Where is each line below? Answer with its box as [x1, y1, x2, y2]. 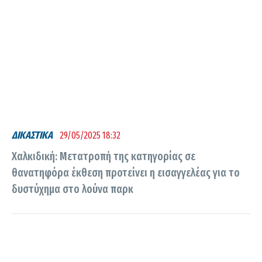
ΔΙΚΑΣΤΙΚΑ [12, 129, 53, 142]
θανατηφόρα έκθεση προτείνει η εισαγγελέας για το [12, 166, 240, 180]
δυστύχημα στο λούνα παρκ [12, 182, 133, 196]
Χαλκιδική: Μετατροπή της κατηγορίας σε [12, 150, 195, 164]
